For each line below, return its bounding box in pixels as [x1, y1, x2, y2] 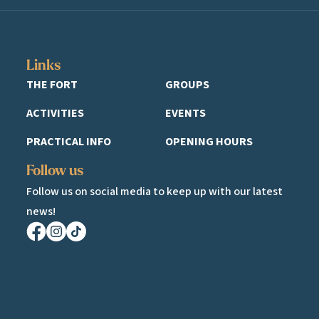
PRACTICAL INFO [26, 133, 112, 150]
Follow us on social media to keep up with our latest [26, 183, 283, 199]
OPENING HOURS [164, 133, 253, 150]
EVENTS [164, 105, 206, 121]
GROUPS [164, 76, 209, 93]
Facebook [26, 241, 73, 257]
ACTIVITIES [26, 105, 85, 121]
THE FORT [26, 76, 78, 93]
